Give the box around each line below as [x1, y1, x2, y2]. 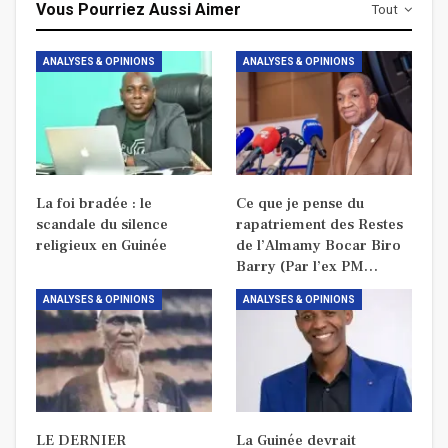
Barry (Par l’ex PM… [236, 256, 378, 276]
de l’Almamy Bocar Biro [236, 235, 401, 255]
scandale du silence [36, 214, 168, 234]
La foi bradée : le [36, 193, 152, 213]
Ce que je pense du [236, 193, 364, 213]
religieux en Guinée [36, 235, 167, 255]
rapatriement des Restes [236, 214, 403, 234]
